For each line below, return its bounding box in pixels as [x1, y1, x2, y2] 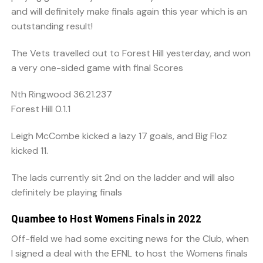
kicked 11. [11, 144, 48, 157]
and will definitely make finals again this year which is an [11, 5, 247, 18]
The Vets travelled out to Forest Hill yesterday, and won [11, 46, 251, 59]
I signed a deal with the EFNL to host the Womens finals [11, 247, 248, 260]
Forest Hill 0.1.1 [11, 103, 70, 116]
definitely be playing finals [11, 186, 122, 199]
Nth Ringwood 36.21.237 [11, 88, 112, 101]
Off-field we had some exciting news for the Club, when [11, 232, 249, 245]
